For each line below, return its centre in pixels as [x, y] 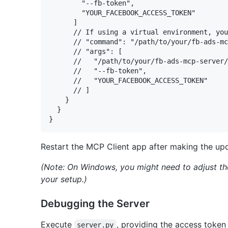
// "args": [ [85, 51]
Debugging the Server [95, 203]
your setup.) [64, 179]
